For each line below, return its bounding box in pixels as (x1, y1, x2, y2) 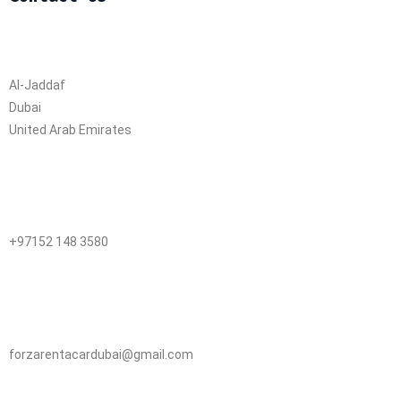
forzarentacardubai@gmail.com (9, 346, 193, 362)
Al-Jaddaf (9, 77, 65, 92)
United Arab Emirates (9, 122, 132, 137)
